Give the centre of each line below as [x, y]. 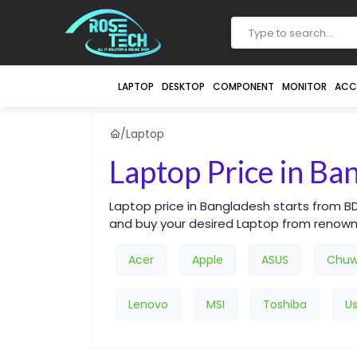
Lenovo [148, 304]
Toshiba [285, 304]
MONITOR [304, 86]
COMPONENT [243, 86]
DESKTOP [183, 86]
